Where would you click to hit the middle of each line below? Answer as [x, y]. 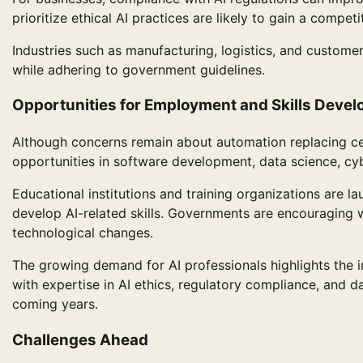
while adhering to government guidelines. [139, 69]
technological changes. [83, 233]
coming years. [55, 304]
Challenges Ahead [80, 340]
